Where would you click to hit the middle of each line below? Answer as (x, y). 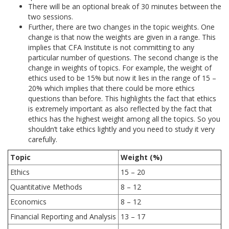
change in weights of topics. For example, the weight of (120, 68)
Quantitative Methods (46, 187)
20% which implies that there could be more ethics (111, 88)
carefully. (43, 139)
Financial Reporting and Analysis (63, 216)
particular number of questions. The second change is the (123, 58)
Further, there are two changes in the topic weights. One (121, 27)
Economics (28, 202)
